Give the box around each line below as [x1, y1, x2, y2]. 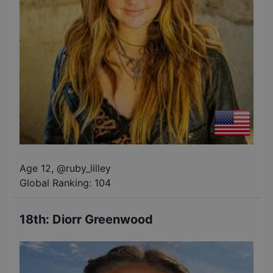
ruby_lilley [66, 162, 111, 174]
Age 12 [19, 162, 51, 174]
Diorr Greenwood [52, 212, 153, 227]
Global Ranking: [19, 177, 91, 189]
